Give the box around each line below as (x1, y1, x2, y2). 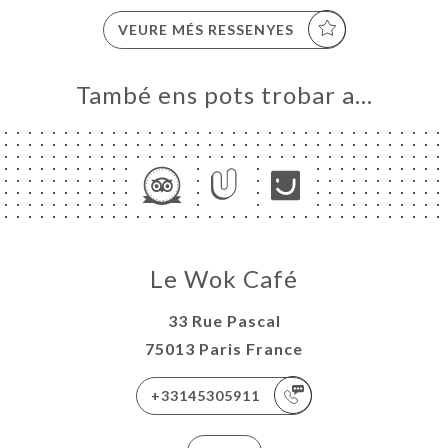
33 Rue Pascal (167, 310, 281, 330)
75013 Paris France (145, 338, 303, 358)
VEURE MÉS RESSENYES (117, 20, 294, 38)
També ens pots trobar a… (75, 79, 373, 109)
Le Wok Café (150, 263, 298, 293)
